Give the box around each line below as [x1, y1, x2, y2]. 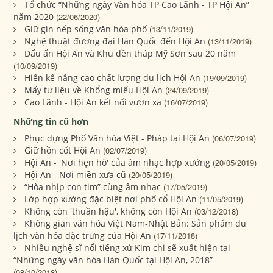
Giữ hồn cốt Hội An [24, 144, 101, 156]
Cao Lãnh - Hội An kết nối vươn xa [24, 96, 162, 108]
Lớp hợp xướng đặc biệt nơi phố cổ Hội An [24, 193, 197, 205]
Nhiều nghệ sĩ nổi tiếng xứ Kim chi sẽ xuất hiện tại [24, 241, 231, 253]
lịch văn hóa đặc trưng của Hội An [13, 229, 152, 241]
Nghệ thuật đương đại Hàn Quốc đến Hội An [24, 35, 206, 47]
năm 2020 [13, 10, 54, 23]
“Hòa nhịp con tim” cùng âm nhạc [24, 180, 161, 193]
